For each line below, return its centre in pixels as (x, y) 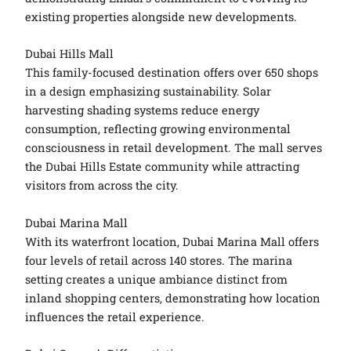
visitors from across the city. (102, 186)
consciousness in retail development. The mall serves (174, 148)
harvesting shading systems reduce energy (143, 110)
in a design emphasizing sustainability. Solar (148, 92)
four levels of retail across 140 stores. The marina (159, 260)
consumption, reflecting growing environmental (158, 129)
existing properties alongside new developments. (161, 16)
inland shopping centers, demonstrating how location (173, 298)
